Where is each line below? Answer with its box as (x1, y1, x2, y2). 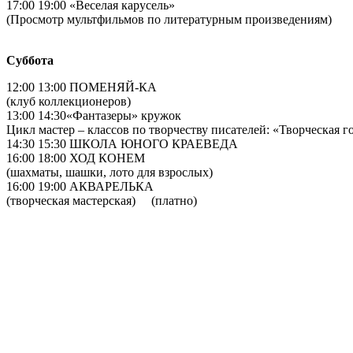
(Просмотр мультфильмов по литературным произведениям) (6, 12, 341, 26)
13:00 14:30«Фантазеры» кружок (6, 108, 191, 122)
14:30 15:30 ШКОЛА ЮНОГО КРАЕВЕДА (6, 136, 238, 150)
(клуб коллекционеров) (6, 94, 131, 108)
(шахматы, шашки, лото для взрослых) (6, 165, 213, 179)
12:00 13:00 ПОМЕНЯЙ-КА (6, 80, 157, 94)
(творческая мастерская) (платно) (6, 193, 197, 207)
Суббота (6, 53, 54, 67)
